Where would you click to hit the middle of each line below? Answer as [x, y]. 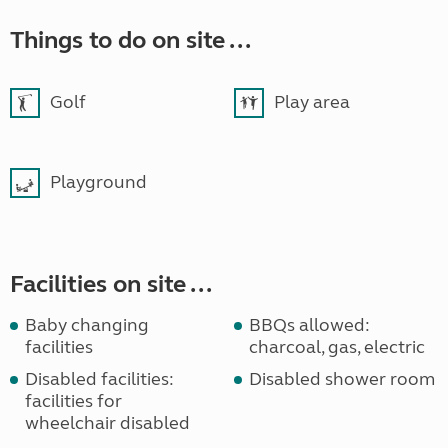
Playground [98, 182]
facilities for [73, 401]
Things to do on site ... [130, 41]
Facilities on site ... [111, 285]
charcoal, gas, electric [337, 347]
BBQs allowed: [309, 325]
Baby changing [87, 325]
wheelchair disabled [107, 423]
